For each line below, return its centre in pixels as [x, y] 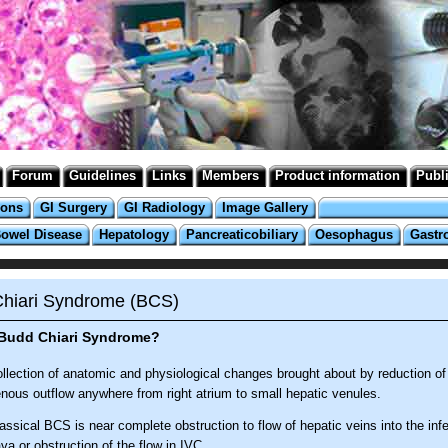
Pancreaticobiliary [242, 234]
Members [230, 175]
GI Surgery [73, 207]
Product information [337, 175]
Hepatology [134, 234]
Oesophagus [354, 234]
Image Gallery [265, 207]
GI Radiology [164, 207]
